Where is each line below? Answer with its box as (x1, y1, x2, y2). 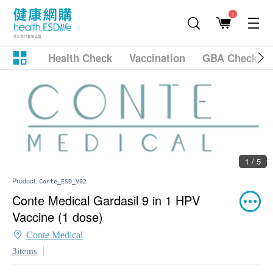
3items (12, 246, 37, 256)
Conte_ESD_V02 (39, 178, 87, 185)
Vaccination (129, 51, 185, 65)
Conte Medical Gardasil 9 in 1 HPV (12, 191, 200, 209)
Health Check (48, 51, 112, 65)
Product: (12, 175, 39, 185)
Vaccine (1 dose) (12, 208, 103, 225)
